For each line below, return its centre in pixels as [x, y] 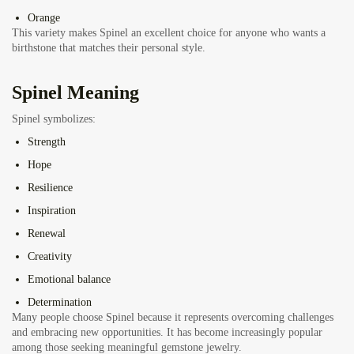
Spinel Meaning [75, 93]
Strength [47, 142]
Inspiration [52, 211]
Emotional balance [69, 280]
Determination [60, 303]
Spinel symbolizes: [54, 119]
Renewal [47, 234]
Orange [44, 18]
